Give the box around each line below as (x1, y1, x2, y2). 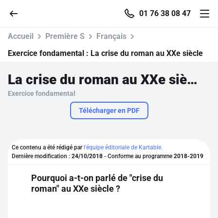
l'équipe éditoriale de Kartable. (84, 144, 163, 151)
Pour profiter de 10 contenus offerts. (54, 204, 164, 212)
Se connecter (23, 156, 70, 165)
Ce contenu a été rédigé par (12, 144, 84, 151)
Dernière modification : (12, 153, 72, 160)
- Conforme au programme (103, 153, 174, 160)
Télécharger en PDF (78, 107, 140, 114)
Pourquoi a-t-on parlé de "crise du (31, 173, 163, 183)
